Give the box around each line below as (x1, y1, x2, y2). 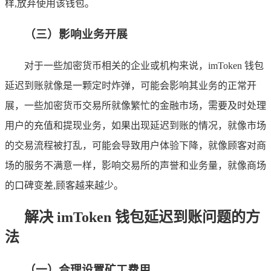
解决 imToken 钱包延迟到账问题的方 (24, 209, 260, 225)
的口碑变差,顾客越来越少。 (5, 180, 123, 191)
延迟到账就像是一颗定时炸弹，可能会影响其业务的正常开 (5, 80, 256, 91)
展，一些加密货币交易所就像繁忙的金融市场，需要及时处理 (5, 100, 266, 111)
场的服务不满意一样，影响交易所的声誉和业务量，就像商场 (5, 160, 266, 171)
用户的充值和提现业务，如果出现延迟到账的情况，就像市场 (5, 120, 266, 131)
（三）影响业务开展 (24, 28, 128, 41)
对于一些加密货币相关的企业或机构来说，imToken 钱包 (24, 60, 264, 71)
